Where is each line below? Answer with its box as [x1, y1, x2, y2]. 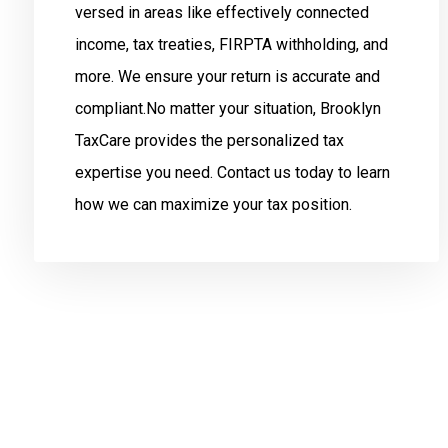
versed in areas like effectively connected [74, 3, 369, 22]
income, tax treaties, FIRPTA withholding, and [74, 35, 388, 54]
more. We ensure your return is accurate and [74, 67, 380, 86]
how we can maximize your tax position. [74, 195, 352, 214]
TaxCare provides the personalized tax [74, 131, 344, 150]
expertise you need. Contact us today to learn [74, 163, 390, 182]
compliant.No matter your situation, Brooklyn [74, 99, 381, 118]
